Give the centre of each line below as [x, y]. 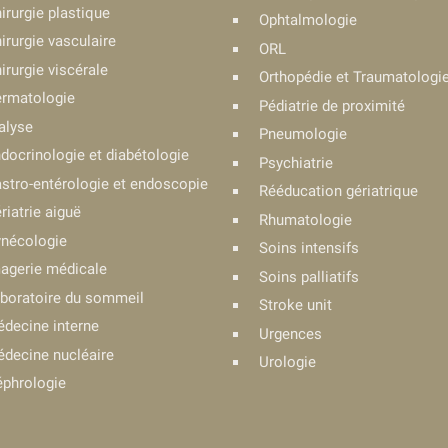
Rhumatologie [305, 219]
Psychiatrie [296, 162]
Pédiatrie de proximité [332, 105]
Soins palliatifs [309, 276]
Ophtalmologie [308, 20]
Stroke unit [295, 305]
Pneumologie [303, 134]
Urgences [290, 333]
